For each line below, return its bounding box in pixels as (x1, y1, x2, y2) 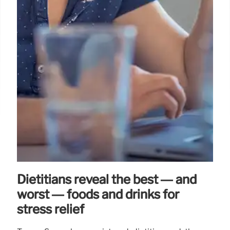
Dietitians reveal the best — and (17, 172, 197, 187)
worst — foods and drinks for (17, 187, 179, 202)
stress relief (17, 202, 84, 217)
